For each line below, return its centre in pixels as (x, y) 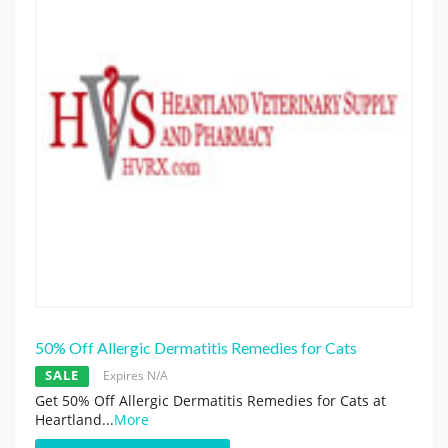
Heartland (68, 420)
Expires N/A (135, 376)
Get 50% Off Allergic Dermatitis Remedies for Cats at (210, 401)
